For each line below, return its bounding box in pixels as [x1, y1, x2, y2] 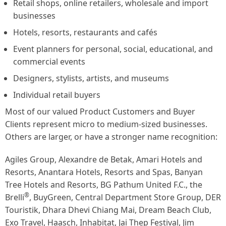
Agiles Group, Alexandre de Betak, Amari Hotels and [5, 153, 202, 165]
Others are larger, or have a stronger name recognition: [5, 131, 217, 143]
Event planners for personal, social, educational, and [13, 43, 213, 55]
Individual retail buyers [13, 89, 100, 101]
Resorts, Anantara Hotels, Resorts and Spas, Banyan [5, 166, 203, 178]
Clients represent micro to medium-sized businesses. [5, 119, 207, 130]
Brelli [5, 191, 24, 203]
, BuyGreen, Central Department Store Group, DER [29, 191, 221, 203]
